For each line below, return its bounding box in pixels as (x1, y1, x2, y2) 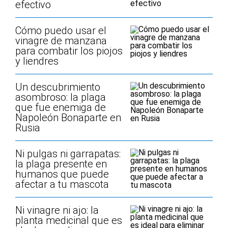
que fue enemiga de (15, 101, 106, 113)
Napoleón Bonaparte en (15, 111, 121, 124)
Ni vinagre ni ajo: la (15, 204, 99, 216)
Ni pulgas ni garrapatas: (15, 148, 121, 160)
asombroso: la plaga (15, 91, 106, 103)
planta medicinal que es (15, 214, 122, 226)
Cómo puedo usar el (15, 24, 106, 37)
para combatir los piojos (15, 45, 123, 57)
